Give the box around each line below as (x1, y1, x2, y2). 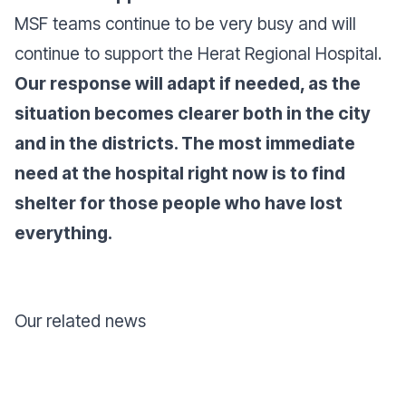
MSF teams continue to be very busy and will (14, 13, 356, 34)
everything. (14, 222, 112, 244)
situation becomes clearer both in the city (14, 102, 371, 124)
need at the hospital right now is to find (14, 162, 345, 184)
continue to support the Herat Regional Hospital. (14, 43, 382, 64)
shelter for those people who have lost (14, 192, 343, 214)
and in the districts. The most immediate (14, 132, 355, 154)
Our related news (14, 310, 146, 332)
